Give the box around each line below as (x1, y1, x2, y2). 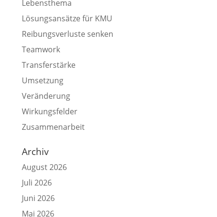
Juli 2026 (21, 177, 52, 188)
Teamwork (21, 44, 60, 55)
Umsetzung (21, 75, 63, 86)
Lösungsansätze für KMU (21, 13, 112, 24)
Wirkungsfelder (21, 106, 77, 117)
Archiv (21, 145, 49, 158)
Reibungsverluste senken (21, 28, 113, 39)
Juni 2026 (21, 192, 55, 203)
